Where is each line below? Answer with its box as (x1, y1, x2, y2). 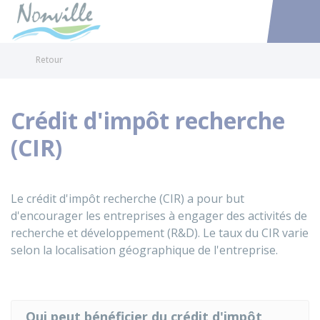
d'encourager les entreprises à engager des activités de (11, 208, 307, 224)
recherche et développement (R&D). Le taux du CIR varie (11, 225, 309, 241)
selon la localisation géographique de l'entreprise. (11, 242, 278, 258)
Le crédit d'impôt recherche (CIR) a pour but (11, 191, 244, 206)
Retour (36, 54, 63, 66)
